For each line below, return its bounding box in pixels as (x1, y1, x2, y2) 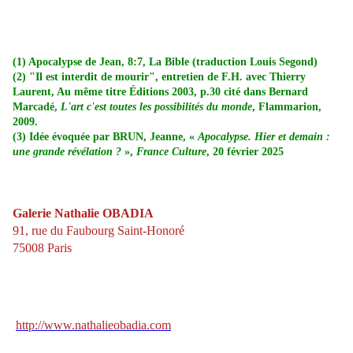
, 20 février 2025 (206, 146, 284, 158)
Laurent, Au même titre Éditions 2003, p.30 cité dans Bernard (13, 86, 308, 98)
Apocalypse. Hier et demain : (198, 131, 330, 143)
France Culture (136, 146, 206, 158)
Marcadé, (13, 101, 61, 113)
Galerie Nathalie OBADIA (13, 206, 154, 221)
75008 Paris (13, 241, 72, 255)
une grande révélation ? (13, 146, 121, 158)
